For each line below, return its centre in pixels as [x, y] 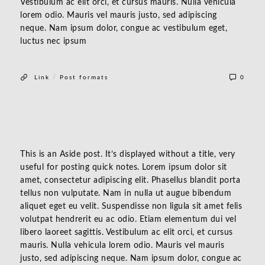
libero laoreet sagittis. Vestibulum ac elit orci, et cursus [127, 232]
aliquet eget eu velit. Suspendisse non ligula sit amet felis [131, 206]
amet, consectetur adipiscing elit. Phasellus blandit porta [130, 180]
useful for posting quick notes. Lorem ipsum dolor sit [124, 167]
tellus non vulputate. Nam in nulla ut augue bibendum [126, 193]
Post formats [84, 77]
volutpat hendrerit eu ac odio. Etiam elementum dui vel [128, 219]
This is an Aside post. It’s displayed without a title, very [128, 154]
